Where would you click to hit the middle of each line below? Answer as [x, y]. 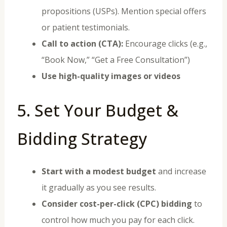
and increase [181, 171]
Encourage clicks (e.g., [165, 43]
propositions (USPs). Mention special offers [124, 11]
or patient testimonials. [85, 27]
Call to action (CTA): [82, 43]
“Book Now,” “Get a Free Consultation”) [116, 60]
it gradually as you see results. [99, 187]
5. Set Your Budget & [98, 110]
